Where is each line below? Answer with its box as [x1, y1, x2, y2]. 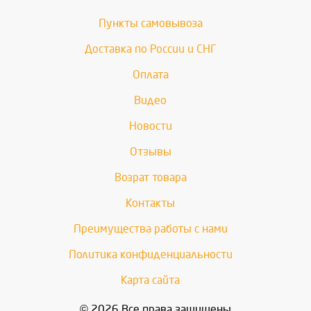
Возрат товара [114, 171, 187, 183]
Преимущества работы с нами [73, 223, 228, 235]
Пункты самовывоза [98, 17, 203, 29]
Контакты [126, 197, 175, 209]
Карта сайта [121, 274, 180, 286]
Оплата [132, 69, 169, 81]
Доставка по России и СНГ [84, 43, 217, 55]
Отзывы [129, 146, 171, 158]
